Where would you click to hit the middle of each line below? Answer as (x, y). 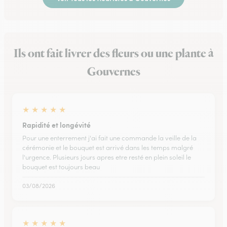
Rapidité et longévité (56, 125)
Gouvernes (113, 72)
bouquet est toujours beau (61, 167)
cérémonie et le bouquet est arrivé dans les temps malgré (108, 148)
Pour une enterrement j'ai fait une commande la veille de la (109, 138)
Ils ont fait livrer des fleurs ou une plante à (113, 54)
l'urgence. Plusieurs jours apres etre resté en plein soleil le (107, 157)
